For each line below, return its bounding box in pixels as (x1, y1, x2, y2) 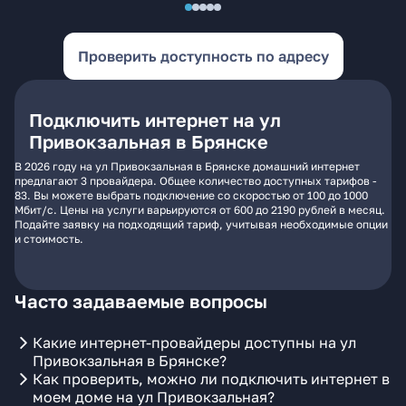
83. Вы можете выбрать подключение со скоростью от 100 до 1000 (14, 188, 368, 202)
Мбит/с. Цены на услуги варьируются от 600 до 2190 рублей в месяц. (14, 203, 385, 217)
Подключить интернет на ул (29, 109, 281, 130)
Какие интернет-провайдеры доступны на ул (33, 333, 356, 352)
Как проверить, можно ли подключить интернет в (33, 370, 390, 388)
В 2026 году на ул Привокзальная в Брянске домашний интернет (14, 159, 360, 173)
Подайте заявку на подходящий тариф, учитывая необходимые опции (14, 217, 388, 231)
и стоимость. (14, 232, 83, 246)
